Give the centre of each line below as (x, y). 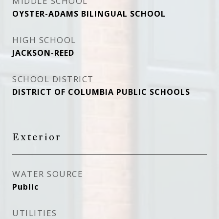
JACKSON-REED (43, 53)
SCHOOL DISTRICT (53, 79)
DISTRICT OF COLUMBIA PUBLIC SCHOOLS (101, 92)
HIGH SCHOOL (44, 40)
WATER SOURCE (48, 174)
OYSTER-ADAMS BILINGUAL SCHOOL (89, 14)
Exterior (37, 137)
